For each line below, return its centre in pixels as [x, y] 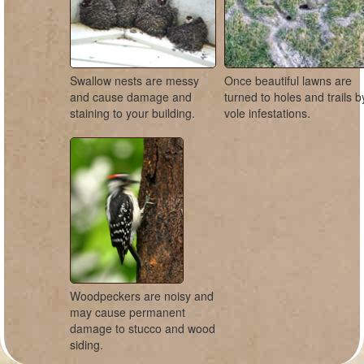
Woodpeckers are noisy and [142, 296]
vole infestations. [268, 113]
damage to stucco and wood [143, 328]
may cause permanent [128, 312]
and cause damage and [131, 97]
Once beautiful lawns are [288, 80]
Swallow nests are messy [135, 80]
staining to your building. [133, 113]
